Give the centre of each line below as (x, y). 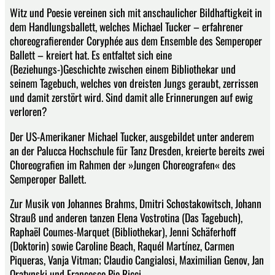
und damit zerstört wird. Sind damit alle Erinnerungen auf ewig (131, 97)
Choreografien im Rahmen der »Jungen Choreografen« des (123, 164)
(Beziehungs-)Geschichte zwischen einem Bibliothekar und (123, 69)
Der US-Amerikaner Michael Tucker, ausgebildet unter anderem (132, 136)
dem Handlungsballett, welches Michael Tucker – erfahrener (126, 27)
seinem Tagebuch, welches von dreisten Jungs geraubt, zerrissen (134, 83)
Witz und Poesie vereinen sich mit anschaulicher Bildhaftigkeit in (136, 13)
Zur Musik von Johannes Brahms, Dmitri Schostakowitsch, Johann (136, 203)
